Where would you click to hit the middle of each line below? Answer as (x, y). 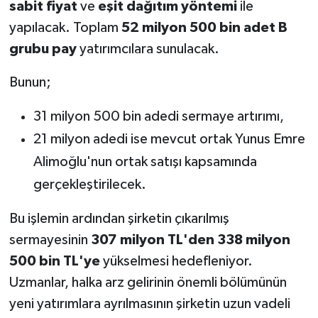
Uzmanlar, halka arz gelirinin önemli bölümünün (148, 283)
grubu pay (43, 49)
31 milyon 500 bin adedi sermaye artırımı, (158, 117)
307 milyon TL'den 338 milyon (190, 240)
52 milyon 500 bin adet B (204, 28)
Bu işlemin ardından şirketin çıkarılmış (119, 219)
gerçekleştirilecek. (89, 185)
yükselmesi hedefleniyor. (176, 262)
